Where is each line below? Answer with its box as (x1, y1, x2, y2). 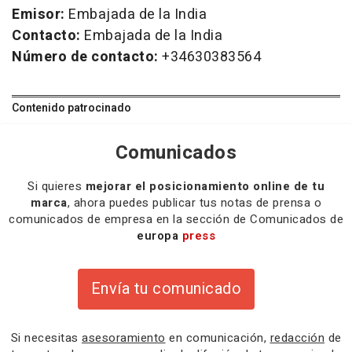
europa (137, 226, 182, 244)
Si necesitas (10, 328, 82, 346)
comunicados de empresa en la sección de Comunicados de (9, 210, 343, 228)
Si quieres (27, 177, 86, 195)
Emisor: (12, 3, 65, 25)
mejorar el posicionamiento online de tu (85, 177, 324, 195)
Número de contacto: (12, 46, 159, 68)
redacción (269, 328, 324, 346)
